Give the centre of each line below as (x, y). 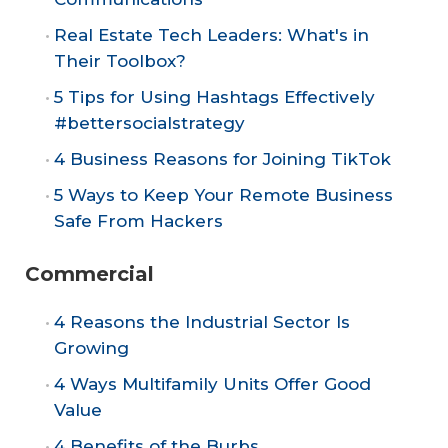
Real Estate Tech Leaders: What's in (211, 34)
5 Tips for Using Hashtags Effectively (214, 96)
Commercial (89, 274)
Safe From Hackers (138, 220)
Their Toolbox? (120, 60)
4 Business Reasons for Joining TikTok (222, 158)
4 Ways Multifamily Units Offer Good (212, 384)
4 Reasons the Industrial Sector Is (202, 322)
